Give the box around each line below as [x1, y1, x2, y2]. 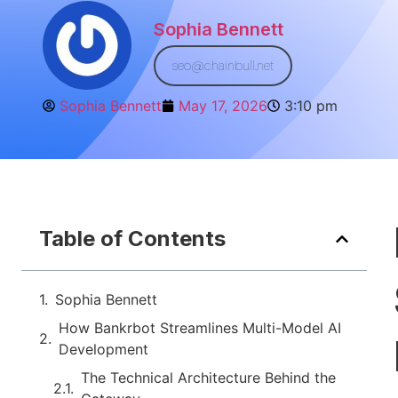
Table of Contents [39, 226, 226, 251]
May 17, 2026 [179, 97, 267, 115]
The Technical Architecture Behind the [81, 369, 336, 386]
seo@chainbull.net [171, 56, 275, 75]
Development [59, 340, 148, 358]
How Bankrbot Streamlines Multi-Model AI [59, 319, 341, 337]
